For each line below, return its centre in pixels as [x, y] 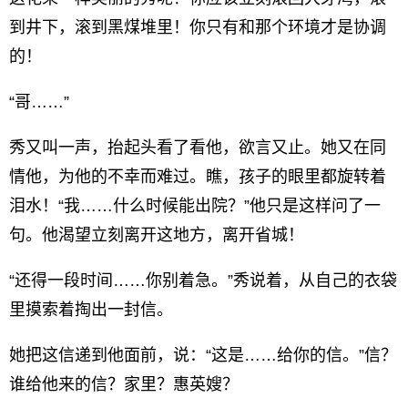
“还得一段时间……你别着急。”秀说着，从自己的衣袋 [203, 280]
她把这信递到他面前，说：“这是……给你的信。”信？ [203, 355]
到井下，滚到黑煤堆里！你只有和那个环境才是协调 [198, 27]
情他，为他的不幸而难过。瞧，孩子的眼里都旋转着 [198, 177]
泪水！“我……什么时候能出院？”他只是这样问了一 [195, 206]
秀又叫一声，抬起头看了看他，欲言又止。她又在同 [198, 148]
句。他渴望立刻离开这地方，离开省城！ [157, 235]
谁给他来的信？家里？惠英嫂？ [124, 384]
